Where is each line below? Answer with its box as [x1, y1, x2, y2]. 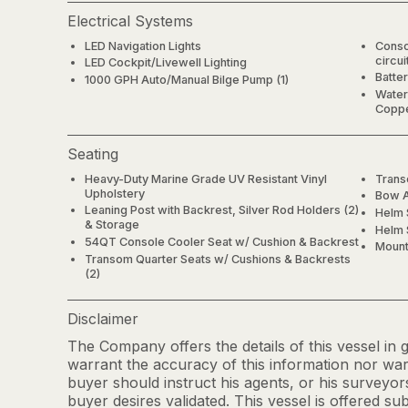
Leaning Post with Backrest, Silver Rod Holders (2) [85, 203, 360, 218]
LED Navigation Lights [85, 38, 202, 53]
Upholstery [85, 186, 146, 200]
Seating [67, 144, 118, 163]
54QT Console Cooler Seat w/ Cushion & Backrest [85, 234, 360, 249]
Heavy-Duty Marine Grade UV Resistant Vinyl [85, 171, 328, 186]
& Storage [85, 218, 140, 232]
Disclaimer [67, 309, 138, 328]
